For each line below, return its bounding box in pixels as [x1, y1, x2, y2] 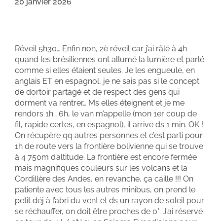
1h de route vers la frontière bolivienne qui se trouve [15, 142, 203, 151]
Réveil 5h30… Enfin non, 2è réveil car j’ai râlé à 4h [15, 44, 187, 53]
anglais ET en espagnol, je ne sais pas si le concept [15, 76, 199, 86]
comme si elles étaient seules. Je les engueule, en [15, 66, 195, 75]
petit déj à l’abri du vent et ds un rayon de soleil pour [15, 196, 204, 205]
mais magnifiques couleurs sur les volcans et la [15, 163, 187, 173]
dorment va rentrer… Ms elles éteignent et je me [15, 98, 184, 108]
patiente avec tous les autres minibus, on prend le [15, 185, 195, 194]
